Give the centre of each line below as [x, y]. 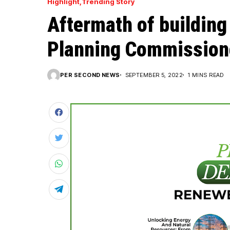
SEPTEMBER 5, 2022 [154, 75]
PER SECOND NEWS [90, 75]
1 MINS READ [206, 75]
